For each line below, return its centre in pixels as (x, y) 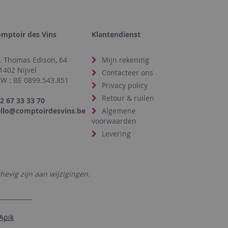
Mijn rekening (126, 60)
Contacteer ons (128, 73)
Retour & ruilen (128, 98)
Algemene (119, 111)
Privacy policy (125, 85)
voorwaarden (114, 121)
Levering (117, 134)
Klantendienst (116, 35)
